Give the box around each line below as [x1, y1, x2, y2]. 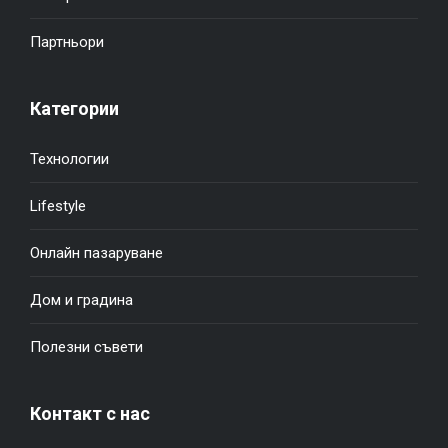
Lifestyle [30, 196, 86, 215]
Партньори [30, 32, 104, 51]
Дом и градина [30, 290, 133, 309]
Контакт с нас [30, 402, 150, 424]
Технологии [30, 149, 109, 168]
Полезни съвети [30, 337, 143, 356]
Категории [30, 97, 119, 119]
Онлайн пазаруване [30, 243, 163, 262]
